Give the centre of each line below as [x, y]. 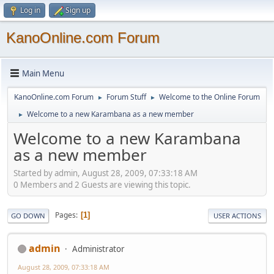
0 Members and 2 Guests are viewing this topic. [102, 184]
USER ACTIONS [237, 215]
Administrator [98, 249]
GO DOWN [28, 215]
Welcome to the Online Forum [209, 97]
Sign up [78, 10]
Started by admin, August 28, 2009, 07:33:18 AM [106, 173]
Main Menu [43, 73]
